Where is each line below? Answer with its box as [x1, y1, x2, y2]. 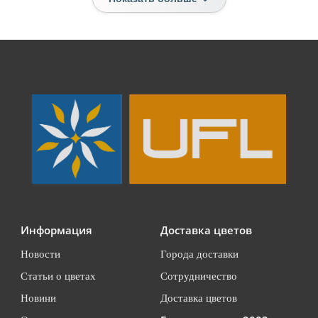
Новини [21, 292, 56, 304]
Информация [21, 223, 92, 237]
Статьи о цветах [21, 270, 96, 282]
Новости [21, 248, 60, 260]
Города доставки [160, 248, 238, 260]
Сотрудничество [160, 270, 237, 282]
